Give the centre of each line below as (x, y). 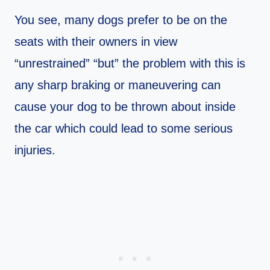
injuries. (35, 150)
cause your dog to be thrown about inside (125, 107)
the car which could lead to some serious (124, 129)
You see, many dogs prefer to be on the (121, 20)
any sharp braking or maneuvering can (118, 85)
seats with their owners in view (96, 42)
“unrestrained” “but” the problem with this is (130, 64)
